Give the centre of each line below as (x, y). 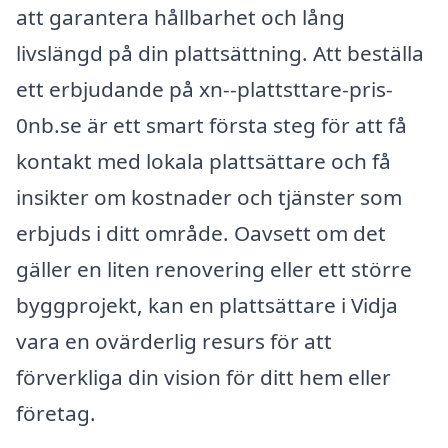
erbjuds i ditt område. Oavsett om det (201, 232)
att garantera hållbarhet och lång (180, 16)
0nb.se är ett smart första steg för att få (211, 124)
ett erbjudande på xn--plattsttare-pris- (204, 88)
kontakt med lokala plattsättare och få (203, 160)
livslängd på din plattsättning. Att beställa (220, 52)
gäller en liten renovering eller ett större (214, 268)
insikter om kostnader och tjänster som (209, 196)
